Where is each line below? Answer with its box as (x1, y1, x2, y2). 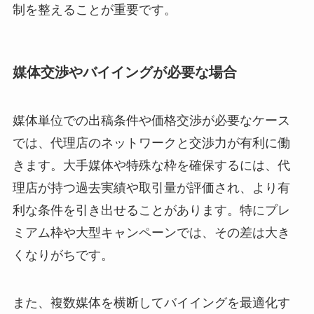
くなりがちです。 (12, 247, 114, 262)
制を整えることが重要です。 (12, 3, 177, 18)
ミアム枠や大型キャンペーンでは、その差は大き (12, 225, 290, 240)
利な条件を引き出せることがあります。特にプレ (12, 203, 290, 217)
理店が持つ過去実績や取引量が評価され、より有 (12, 180, 290, 195)
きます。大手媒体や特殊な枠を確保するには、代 (12, 158, 290, 172)
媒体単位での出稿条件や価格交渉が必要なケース (12, 113, 290, 128)
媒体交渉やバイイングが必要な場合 (12, 64, 237, 80)
